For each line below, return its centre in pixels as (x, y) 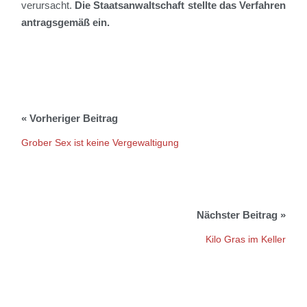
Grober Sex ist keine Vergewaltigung (100, 143)
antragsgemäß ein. (66, 23)
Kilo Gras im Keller (245, 240)
